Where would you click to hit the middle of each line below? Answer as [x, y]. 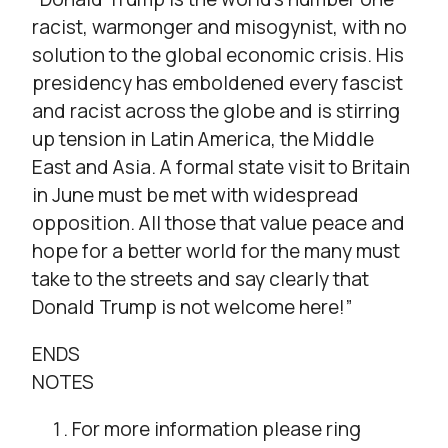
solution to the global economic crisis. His [218, 55]
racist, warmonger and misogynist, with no [219, 27]
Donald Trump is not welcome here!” [192, 307]
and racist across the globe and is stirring [216, 111]
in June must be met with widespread [195, 195]
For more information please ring [216, 429]
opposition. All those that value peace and [218, 223]
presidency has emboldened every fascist [217, 83]
